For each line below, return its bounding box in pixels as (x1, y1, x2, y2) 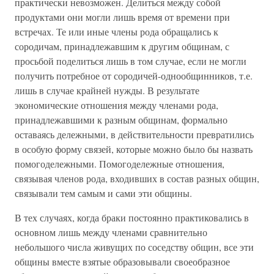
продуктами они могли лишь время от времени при (15, 10, 230, 23)
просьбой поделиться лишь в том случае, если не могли (15, 54, 246, 67)
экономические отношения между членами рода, (15, 98, 218, 111)
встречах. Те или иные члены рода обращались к (15, 25, 218, 38)
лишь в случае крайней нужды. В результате (15, 84, 199, 97)
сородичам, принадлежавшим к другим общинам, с (15, 40, 229, 53)
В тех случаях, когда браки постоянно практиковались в (15, 211, 249, 224)
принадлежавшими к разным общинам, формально (15, 113, 228, 126)
